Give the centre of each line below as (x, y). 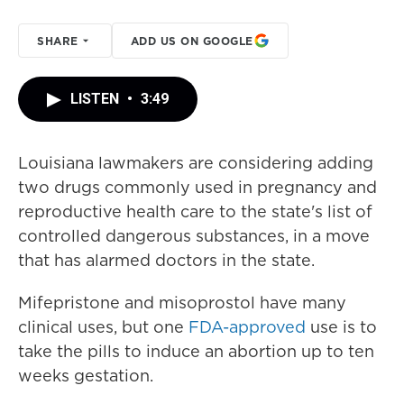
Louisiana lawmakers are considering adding (196, 163)
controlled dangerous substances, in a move (194, 236)
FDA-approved (247, 327)
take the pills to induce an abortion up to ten (196, 351)
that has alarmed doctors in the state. (166, 260)
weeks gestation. (86, 376)
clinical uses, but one (103, 327)
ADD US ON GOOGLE (192, 41)
